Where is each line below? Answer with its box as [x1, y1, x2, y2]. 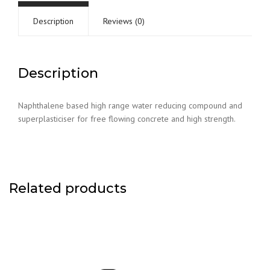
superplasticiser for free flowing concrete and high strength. [18, 113, 236, 124]
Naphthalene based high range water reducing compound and [18, 100, 242, 111]
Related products [9, 180, 127, 196]
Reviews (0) [103, 15, 145, 27]
